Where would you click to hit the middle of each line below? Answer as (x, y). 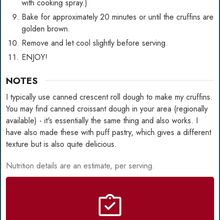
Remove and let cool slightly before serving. (95, 43)
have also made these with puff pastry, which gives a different (109, 132)
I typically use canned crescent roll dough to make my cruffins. (109, 97)
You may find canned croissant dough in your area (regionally (107, 109)
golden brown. (46, 28)
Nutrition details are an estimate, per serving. (80, 165)
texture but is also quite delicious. (63, 144)
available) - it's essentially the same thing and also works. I (102, 120)
